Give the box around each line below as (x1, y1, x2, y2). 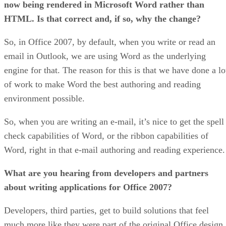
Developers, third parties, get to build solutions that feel (4, 205, 209, 215)
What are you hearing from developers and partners (4, 167, 208, 178)
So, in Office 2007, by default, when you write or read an (4, 36, 215, 47)
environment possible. (4, 93, 85, 103)
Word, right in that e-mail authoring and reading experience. (4, 144, 225, 155)
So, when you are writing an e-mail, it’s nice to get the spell (4, 116, 224, 127)
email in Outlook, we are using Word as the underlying (4, 50, 206, 61)
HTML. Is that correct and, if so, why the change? (4, 13, 201, 24)
